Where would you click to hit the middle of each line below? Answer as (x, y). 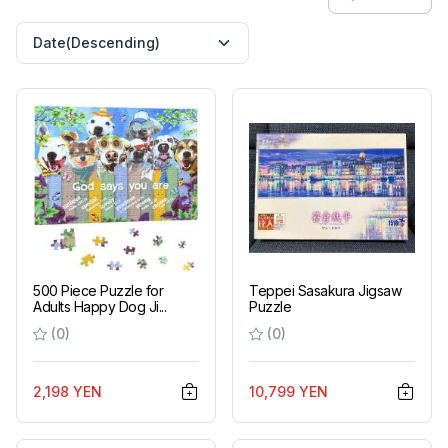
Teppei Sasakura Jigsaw (325, 290)
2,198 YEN (67, 391)
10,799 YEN (288, 391)
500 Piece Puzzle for (98, 290)
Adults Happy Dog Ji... (100, 306)
